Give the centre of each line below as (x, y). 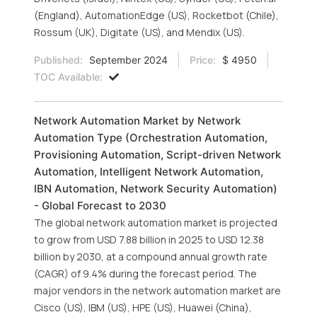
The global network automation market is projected (156, 223)
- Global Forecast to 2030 (100, 206)
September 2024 (127, 60)
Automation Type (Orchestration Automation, (151, 138)
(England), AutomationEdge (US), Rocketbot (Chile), (156, 15)
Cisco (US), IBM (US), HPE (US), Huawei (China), (143, 307)
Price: (203, 60)
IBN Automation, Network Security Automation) (156, 189)
